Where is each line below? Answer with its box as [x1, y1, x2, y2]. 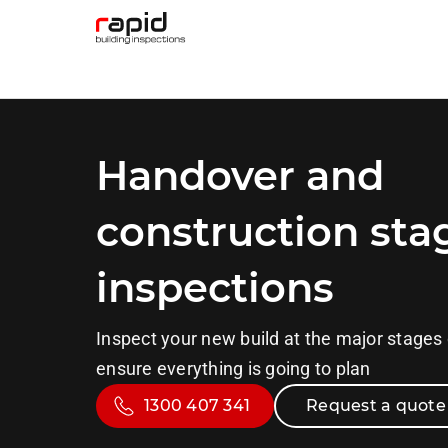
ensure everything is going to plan [96, 358, 371, 379]
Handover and [96, 151, 384, 200]
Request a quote [306, 396, 446, 415]
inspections [96, 263, 334, 312]
